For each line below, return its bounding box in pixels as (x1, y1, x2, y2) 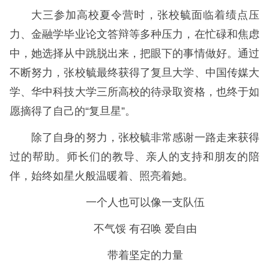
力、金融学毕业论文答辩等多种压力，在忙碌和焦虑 (10, 28, 259, 41)
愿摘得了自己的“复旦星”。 (10, 105, 136, 118)
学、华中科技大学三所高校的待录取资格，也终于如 (10, 86, 259, 98)
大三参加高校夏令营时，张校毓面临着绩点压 (31, 9, 259, 22)
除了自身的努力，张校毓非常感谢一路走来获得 (31, 131, 259, 144)
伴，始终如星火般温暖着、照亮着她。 (10, 170, 193, 183)
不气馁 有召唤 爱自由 (94, 223, 197, 235)
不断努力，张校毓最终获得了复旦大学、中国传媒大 (10, 67, 259, 79)
